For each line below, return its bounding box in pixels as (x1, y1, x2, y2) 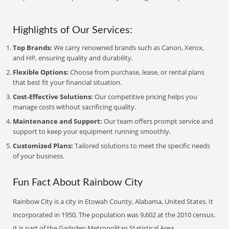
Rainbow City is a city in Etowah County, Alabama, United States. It (13, 197, 214, 206)
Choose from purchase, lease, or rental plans (68, 67, 205, 77)
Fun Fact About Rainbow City (13, 177, 143, 188)
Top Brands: (13, 43, 53, 52)
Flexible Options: (13, 67, 69, 77)
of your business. (13, 151, 65, 161)
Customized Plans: (13, 141, 74, 150)
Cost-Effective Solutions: (13, 92, 94, 101)
